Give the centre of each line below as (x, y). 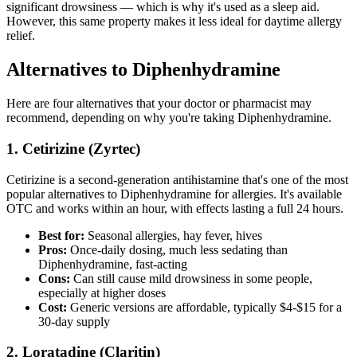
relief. (21, 36)
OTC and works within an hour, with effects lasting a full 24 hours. (175, 208)
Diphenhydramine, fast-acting (113, 264)
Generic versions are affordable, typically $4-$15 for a (204, 307)
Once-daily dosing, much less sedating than (177, 249)
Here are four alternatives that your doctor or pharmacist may (159, 104)
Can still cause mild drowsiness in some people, (191, 278)
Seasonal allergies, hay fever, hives (173, 235)
